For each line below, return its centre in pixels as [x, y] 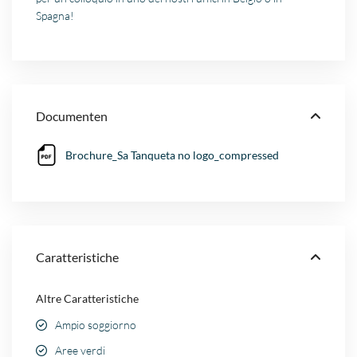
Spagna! [55, 16]
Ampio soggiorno [96, 325]
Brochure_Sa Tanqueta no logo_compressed [173, 155]
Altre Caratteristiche [88, 299]
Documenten [72, 116]
